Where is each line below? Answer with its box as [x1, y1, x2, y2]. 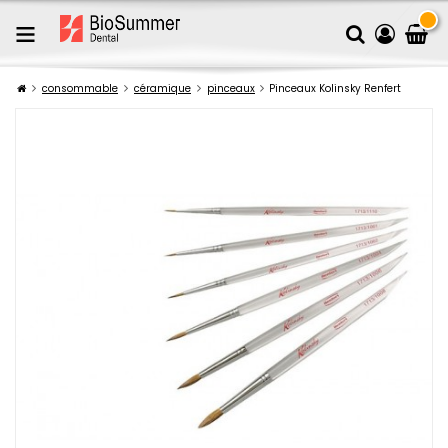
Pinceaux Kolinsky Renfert [269, 81, 401, 96]
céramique [134, 81, 191, 96]
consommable [42, 81, 118, 96]
